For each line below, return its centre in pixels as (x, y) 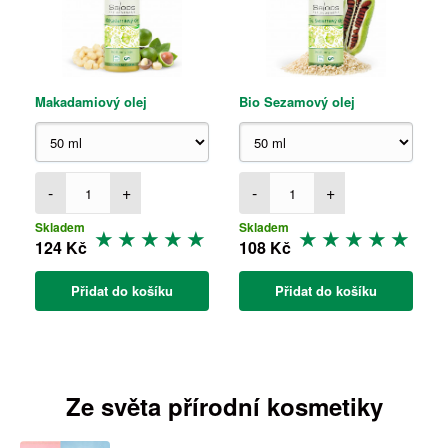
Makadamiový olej (91, 101)
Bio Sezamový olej (297, 101)
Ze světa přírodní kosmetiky (224, 406)
